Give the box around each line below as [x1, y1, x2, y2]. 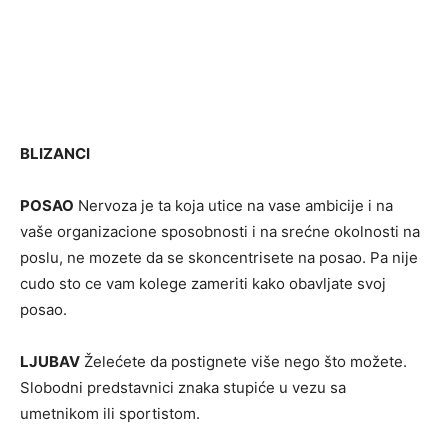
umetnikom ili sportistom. [20, 404, 200, 423]
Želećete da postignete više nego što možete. [80, 352, 407, 371]
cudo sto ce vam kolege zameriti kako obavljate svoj [20, 274, 386, 293]
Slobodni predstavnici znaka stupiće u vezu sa [20, 378, 346, 397]
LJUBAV [20, 352, 80, 371]
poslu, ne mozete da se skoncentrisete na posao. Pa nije [20, 248, 418, 267]
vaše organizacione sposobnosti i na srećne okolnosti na [20, 222, 420, 241]
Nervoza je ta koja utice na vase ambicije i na [74, 196, 393, 215]
